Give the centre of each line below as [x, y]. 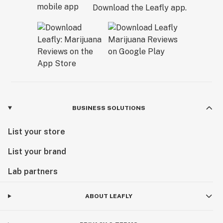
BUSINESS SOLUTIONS [109, 108]
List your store [37, 132]
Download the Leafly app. [139, 8]
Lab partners [33, 171]
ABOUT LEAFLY [109, 196]
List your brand [37, 152]
